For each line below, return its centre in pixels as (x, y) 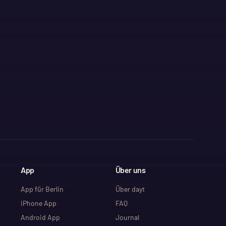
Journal (127, 217)
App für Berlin (42, 189)
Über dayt (130, 189)
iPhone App (39, 203)
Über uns (130, 170)
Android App (41, 217)
